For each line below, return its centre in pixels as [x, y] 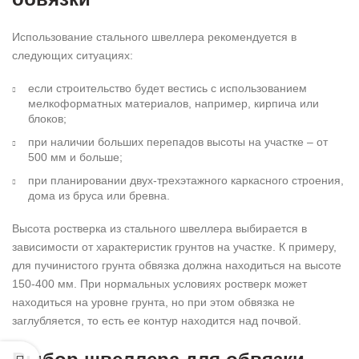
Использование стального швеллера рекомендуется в [154, 37]
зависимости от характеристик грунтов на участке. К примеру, [174, 247]
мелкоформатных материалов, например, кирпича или [173, 104]
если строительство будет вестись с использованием [167, 89]
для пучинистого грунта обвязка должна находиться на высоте [177, 266]
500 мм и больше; [75, 157]
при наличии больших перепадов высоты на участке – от [178, 142]
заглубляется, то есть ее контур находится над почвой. [157, 321]
